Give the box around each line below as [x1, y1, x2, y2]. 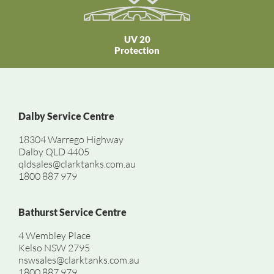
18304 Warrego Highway [18, 133, 124, 146]
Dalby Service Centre [18, 110, 114, 122]
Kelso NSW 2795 [18, 242, 90, 254]
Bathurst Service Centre [18, 206, 127, 218]
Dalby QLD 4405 [18, 146, 89, 158]
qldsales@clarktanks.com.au [18, 158, 136, 171]
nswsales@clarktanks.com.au [18, 254, 139, 267]
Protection [114, 45, 160, 56]
